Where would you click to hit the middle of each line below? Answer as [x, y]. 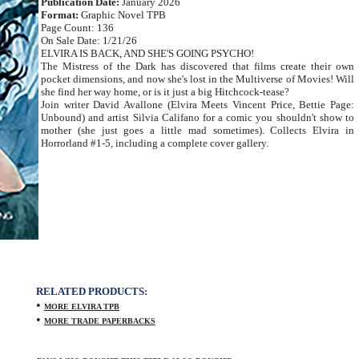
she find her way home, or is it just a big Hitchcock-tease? [165, 92]
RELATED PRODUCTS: [92, 291]
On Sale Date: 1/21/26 [89, 40]
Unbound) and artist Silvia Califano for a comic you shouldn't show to [198, 117]
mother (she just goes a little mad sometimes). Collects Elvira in [198, 130]
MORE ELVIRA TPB [82, 307]
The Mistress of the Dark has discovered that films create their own [198, 66]
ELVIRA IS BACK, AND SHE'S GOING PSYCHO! [147, 53]
